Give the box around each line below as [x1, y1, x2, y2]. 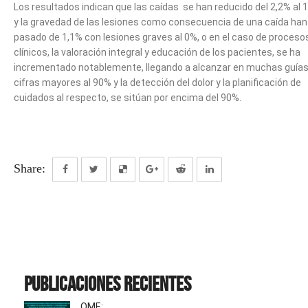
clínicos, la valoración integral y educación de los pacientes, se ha [14, 47, 300, 58]
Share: [14, 162, 45, 175]
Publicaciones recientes [24, 272, 191, 295]
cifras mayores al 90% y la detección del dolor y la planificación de [14, 77, 301, 88]
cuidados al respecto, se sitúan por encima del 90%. [14, 92, 241, 103]
